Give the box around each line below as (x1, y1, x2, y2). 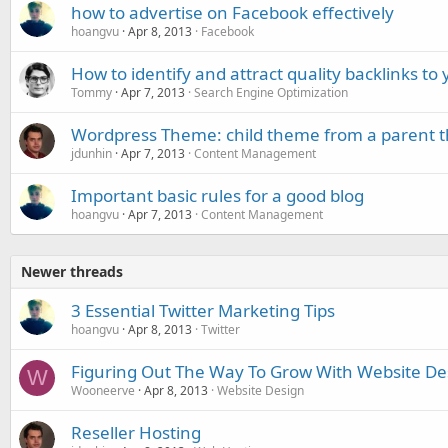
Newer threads (21, 261, 123, 281)
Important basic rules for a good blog (71, 183, 364, 207)
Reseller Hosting (71, 420, 201, 444)
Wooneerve (71, 381, 135, 399)
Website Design (217, 381, 304, 399)
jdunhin (71, 144, 112, 162)
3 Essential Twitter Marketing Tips (71, 298, 335, 322)
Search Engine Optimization (194, 83, 348, 101)
